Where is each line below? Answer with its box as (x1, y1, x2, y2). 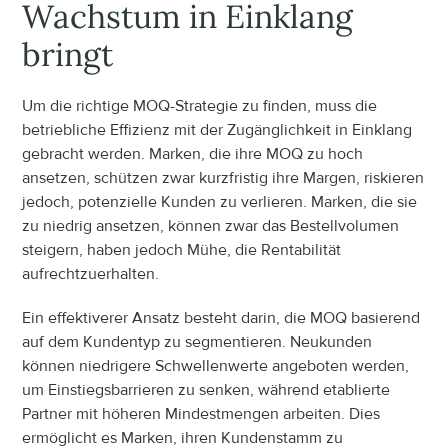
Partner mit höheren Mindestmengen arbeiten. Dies (22, 403, 381, 424)
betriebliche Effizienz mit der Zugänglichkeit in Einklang (22, 119, 413, 140)
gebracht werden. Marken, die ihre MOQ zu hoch (22, 143, 364, 164)
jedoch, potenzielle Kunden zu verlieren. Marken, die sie (22, 191, 418, 212)
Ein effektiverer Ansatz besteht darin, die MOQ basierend (22, 307, 421, 328)
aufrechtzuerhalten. (22, 263, 160, 284)
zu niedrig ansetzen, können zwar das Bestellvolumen (22, 215, 400, 236)
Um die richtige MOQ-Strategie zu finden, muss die (22, 95, 378, 116)
